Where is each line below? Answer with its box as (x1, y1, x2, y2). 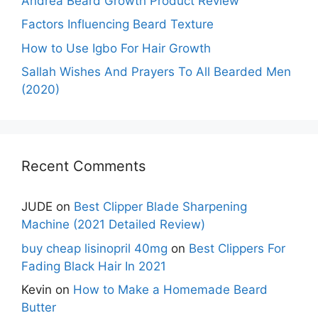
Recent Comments (21, 158, 146, 175)
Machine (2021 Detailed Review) (21, 217, 205, 231)
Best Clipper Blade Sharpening (74, 199, 247, 214)
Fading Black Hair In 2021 (21, 258, 166, 273)
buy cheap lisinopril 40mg (21, 241, 168, 256)
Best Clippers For (189, 241, 285, 256)
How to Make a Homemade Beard (73, 283, 268, 297)
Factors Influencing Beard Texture (21, 17, 214, 31)
